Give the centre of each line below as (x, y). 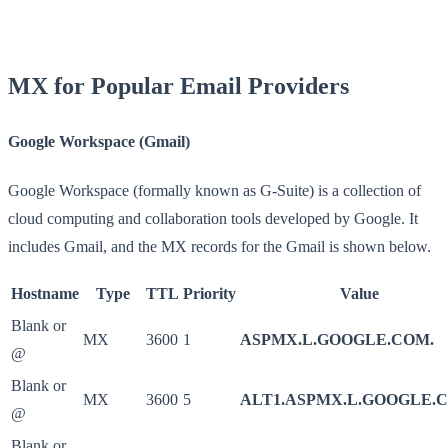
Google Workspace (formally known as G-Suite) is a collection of (214, 191)
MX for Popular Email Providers (178, 85)
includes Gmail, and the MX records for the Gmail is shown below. (219, 247)
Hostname (45, 294)
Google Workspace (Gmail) (99, 141)
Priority (209, 294)
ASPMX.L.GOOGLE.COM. (337, 340)
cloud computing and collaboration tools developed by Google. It (213, 219)
